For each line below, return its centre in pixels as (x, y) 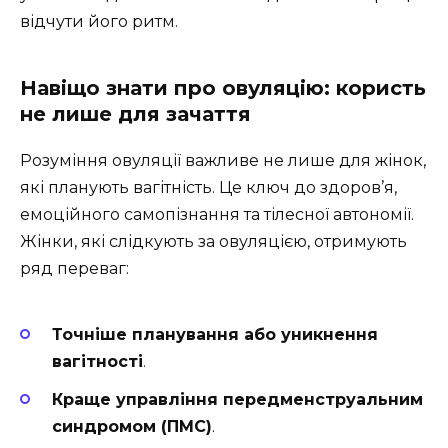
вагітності (97, 361)
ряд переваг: (74, 269)
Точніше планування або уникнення (215, 334)
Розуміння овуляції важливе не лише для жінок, (223, 161)
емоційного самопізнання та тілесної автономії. (217, 215)
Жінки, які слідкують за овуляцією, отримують (213, 242)
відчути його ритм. (99, 22)
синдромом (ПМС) (132, 426)
